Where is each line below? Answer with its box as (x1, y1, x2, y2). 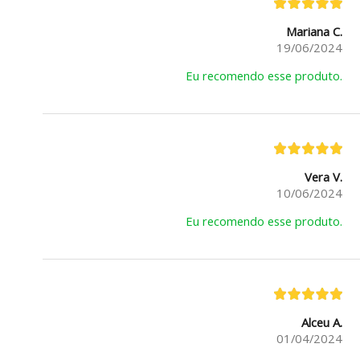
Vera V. (304, 169, 342, 186)
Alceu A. (301, 314, 342, 331)
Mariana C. (285, 23, 342, 40)
